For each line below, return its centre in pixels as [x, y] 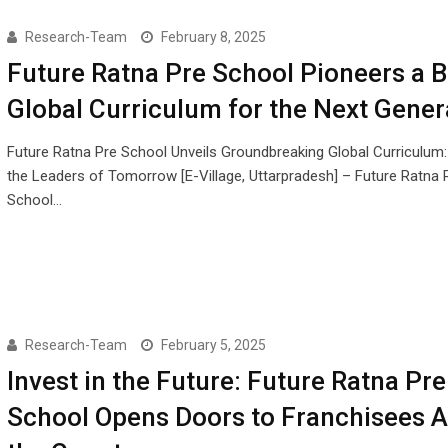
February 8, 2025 [213, 36]
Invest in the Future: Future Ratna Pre [226, 380]
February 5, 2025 [213, 344]
